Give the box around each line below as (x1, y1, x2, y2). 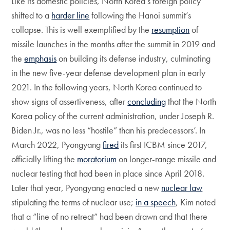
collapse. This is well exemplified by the (11, 24, 152, 35)
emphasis (24, 52, 57, 64)
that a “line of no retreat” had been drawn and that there (11, 210, 208, 222)
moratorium (77, 153, 117, 165)
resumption (151, 24, 190, 35)
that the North (166, 95, 217, 107)
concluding (127, 95, 166, 107)
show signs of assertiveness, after (11, 95, 128, 107)
